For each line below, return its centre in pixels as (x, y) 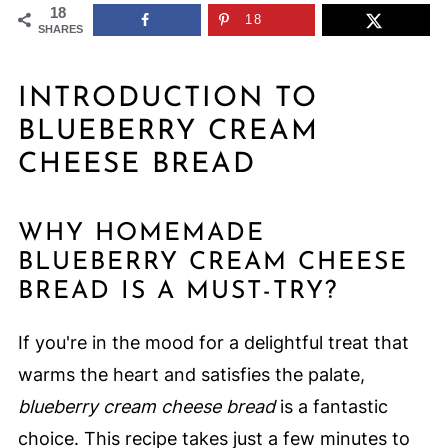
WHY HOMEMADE (141, 233)
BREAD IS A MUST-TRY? (177, 291)
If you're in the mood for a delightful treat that (213, 342)
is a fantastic (331, 406)
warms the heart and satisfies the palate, (191, 374)
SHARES (60, 29)
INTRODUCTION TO (167, 99)
